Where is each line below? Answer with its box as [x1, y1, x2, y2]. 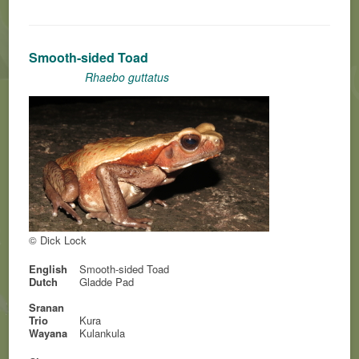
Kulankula [79, 325, 126, 341]
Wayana [29, 325, 68, 341]
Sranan [29, 300, 65, 315]
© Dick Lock [29, 232, 87, 248]
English [29, 261, 68, 276]
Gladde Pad [79, 274, 135, 289]
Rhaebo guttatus [85, 69, 170, 85]
